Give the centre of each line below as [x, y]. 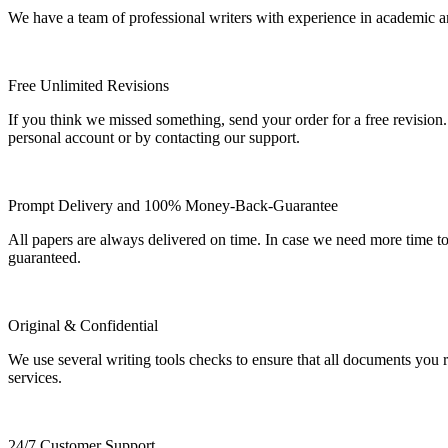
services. [35, 377]
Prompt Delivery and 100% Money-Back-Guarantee [173, 205]
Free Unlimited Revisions [88, 85]
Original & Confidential [83, 325]
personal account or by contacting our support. [154, 137]
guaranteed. [44, 257]
